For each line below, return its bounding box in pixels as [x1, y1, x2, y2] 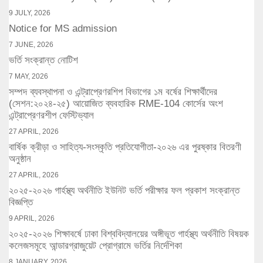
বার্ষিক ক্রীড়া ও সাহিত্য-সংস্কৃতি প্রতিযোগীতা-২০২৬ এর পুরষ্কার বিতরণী [9, 141, 241, 153]
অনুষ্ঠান [9, 153, 31, 165]
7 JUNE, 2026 [9, 41, 53, 49]
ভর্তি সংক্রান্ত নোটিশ [9, 55, 78, 66]
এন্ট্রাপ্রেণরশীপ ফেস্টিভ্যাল [9, 110, 94, 122]
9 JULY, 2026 [9, 9, 50, 18]
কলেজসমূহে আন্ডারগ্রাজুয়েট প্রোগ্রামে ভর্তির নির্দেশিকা [9, 240, 182, 252]
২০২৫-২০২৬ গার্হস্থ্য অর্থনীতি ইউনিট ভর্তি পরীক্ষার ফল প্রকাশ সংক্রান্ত [9, 185, 240, 197]
